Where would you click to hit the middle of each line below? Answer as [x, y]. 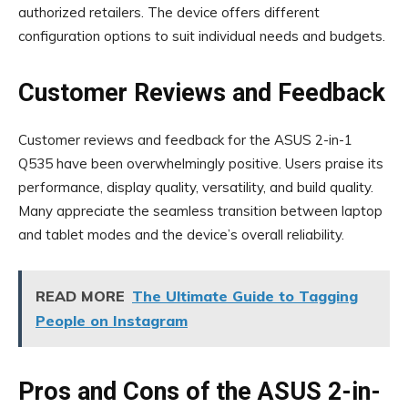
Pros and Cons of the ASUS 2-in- [199, 392]
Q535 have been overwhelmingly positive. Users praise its [201, 163]
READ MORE [80, 296]
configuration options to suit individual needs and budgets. [202, 36]
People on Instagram [112, 321]
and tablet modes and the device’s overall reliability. [181, 235]
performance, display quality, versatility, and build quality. [196, 187]
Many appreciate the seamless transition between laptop [200, 211]
